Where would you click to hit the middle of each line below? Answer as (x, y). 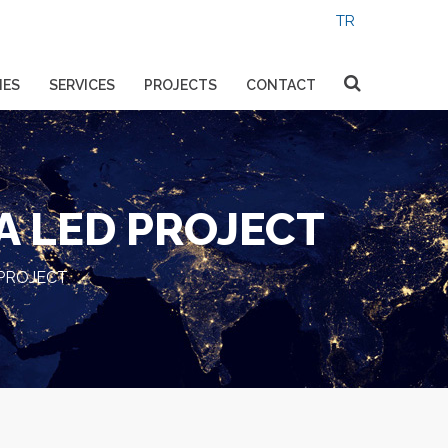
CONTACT (281, 85)
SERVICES (82, 85)
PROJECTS (180, 85)
